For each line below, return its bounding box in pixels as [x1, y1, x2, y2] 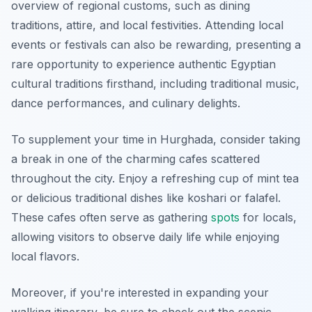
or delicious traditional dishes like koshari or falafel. [11, 191, 281, 205]
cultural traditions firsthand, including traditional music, [11, 77, 299, 91]
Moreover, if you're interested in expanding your [11, 286, 269, 300]
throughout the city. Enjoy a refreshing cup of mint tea [11, 171, 299, 186]
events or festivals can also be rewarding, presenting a [11, 38, 301, 52]
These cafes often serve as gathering [11, 210, 211, 225]
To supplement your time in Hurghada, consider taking [11, 132, 300, 147]
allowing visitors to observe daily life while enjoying [11, 230, 279, 244]
